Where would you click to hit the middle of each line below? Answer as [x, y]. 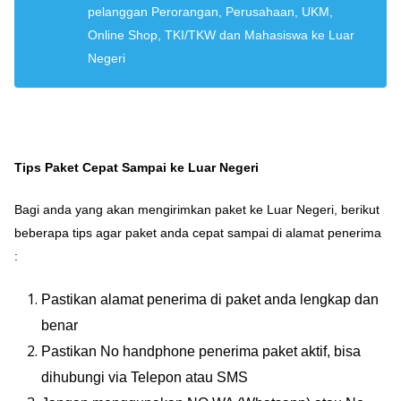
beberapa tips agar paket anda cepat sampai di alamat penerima [198, 233]
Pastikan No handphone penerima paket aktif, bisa [201, 352]
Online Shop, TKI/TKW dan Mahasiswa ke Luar [221, 35]
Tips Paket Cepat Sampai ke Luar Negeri [137, 168]
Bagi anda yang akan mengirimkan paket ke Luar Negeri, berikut [197, 210]
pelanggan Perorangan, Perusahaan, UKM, [210, 12]
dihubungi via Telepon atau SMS [145, 378]
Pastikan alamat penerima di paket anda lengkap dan [210, 300]
